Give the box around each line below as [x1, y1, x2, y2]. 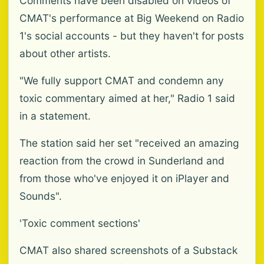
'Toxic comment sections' [19, 217, 140, 229]
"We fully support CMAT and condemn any [19, 74, 224, 87]
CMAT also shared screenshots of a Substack [19, 244, 237, 256]
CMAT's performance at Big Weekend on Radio [19, 12, 244, 24]
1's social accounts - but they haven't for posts [19, 29, 244, 42]
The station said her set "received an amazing [19, 137, 239, 149]
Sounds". [19, 190, 62, 202]
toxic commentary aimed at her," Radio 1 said [19, 92, 235, 104]
